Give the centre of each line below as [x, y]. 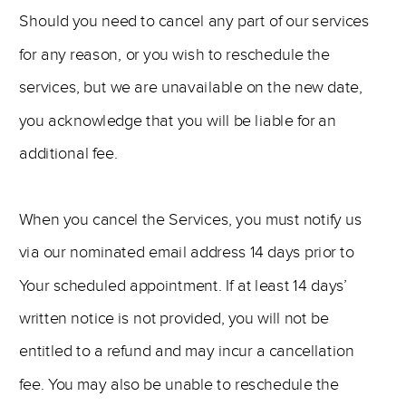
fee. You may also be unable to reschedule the [179, 385]
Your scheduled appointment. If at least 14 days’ [184, 285]
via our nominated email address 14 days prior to [187, 252]
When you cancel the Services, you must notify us [190, 220]
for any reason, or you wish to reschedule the [174, 55]
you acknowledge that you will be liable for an [178, 121]
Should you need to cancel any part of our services [194, 21]
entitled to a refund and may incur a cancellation [187, 351]
